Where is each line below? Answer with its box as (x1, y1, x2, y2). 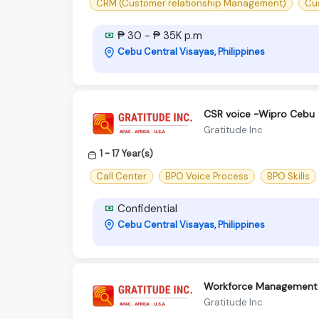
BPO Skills (267, 169, 310, 182)
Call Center (96, 169, 147, 182)
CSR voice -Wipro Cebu (204, 107, 315, 120)
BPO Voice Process (165, 169, 249, 182)
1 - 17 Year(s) (100, 147, 153, 160)
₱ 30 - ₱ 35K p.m (115, 28, 202, 43)
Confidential (115, 201, 177, 216)
